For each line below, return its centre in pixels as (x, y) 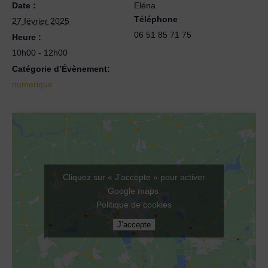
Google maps (134, 191)
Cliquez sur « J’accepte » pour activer (134, 177)
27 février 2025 (41, 21)
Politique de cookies (134, 204)
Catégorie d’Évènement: (61, 69)
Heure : (27, 37)
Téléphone (156, 19)
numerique (32, 84)
